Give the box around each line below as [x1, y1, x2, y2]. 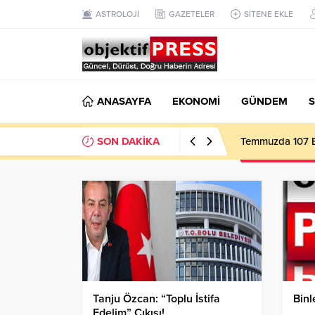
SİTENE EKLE [244, 9, 293, 19]
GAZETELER [169, 9, 214, 19]
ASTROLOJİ [96, 9, 139, 19]
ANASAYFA [97, 95, 151, 108]
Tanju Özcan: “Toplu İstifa [93, 292, 220, 307]
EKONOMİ [172, 95, 220, 108]
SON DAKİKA [97, 135, 160, 148]
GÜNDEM [241, 95, 288, 108]
